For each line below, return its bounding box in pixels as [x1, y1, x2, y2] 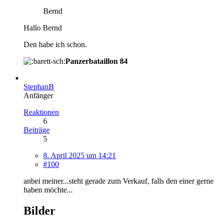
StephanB [24, 82, 54, 91]
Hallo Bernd [24, 23, 62, 32]
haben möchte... [24, 185, 73, 194]
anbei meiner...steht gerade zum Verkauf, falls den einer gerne [24, 176, 214, 185]
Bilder [24, 204, 55, 217]
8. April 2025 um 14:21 [43, 151, 116, 160]
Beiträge [24, 125, 50, 134]
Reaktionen [24, 108, 59, 116]
